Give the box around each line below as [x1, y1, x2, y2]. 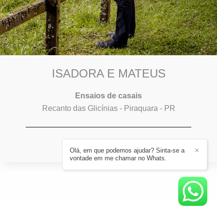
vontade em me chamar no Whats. [70, 155, 167, 162]
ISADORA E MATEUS [51, 66, 166, 80]
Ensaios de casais [75, 91, 142, 100]
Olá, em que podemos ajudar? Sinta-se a [70, 147, 185, 154]
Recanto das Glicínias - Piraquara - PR [42, 104, 175, 112]
